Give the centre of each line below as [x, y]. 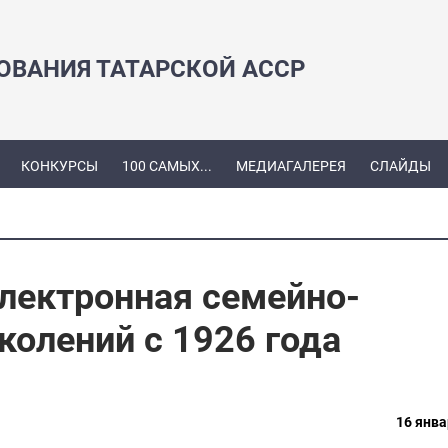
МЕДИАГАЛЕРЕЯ [290, 166]
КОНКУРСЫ [59, 166]
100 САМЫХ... [166, 166]
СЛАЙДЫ [400, 166]
